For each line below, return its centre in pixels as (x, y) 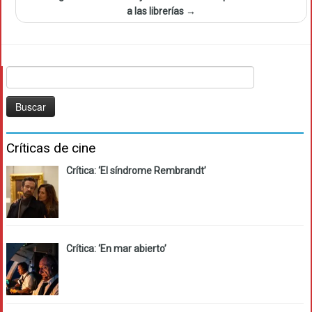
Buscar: (22, 73)
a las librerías (156, 11)
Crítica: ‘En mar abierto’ (116, 249)
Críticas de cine (51, 148)
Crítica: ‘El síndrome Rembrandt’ (136, 171)
